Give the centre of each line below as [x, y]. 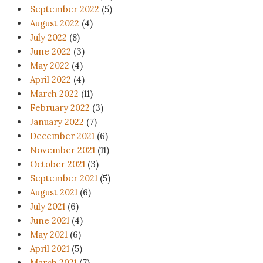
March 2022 [54, 94]
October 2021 [58, 164]
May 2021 [49, 235]
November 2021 [63, 150]
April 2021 [50, 249]
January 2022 [57, 122]
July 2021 [48, 207]
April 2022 [50, 80]
